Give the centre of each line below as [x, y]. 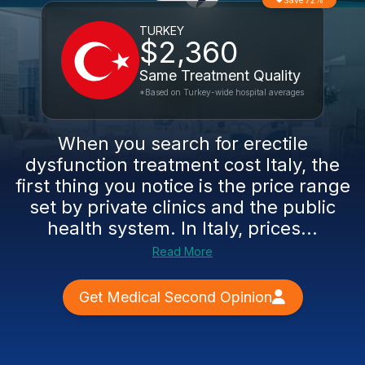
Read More [182, 251]
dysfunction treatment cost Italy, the [182, 165]
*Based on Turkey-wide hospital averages [222, 92]
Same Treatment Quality [220, 75]
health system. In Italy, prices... [182, 228]
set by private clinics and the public [182, 207]
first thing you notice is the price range [182, 186]
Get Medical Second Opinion [175, 297]
